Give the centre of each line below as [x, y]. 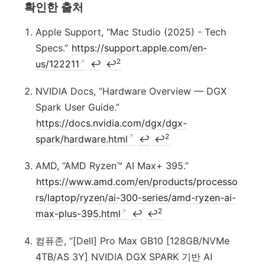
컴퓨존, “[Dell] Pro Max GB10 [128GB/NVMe [132, 240]
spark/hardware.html [81, 139]
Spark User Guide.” [77, 107]
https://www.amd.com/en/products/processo [137, 182]
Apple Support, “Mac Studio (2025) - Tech [130, 32]
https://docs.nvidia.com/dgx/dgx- [112, 123]
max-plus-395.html [78, 214]
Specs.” [53, 48]
